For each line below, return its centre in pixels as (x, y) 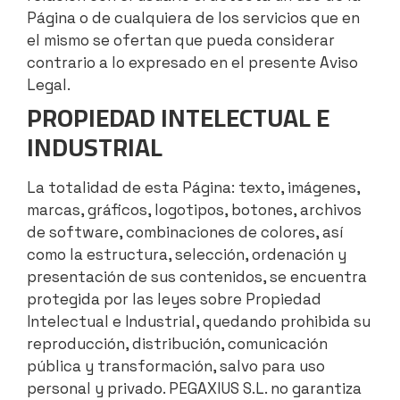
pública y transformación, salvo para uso (176, 367)
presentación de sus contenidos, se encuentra (197, 277)
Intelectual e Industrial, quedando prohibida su (199, 322)
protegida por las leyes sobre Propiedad (174, 300)
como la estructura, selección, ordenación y (187, 255)
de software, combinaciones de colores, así (185, 233)
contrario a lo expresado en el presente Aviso (192, 63)
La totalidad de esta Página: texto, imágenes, (193, 188)
